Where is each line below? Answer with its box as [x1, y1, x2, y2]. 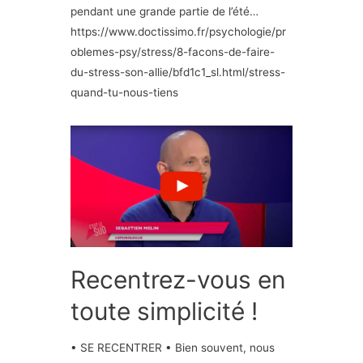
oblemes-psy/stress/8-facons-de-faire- [70, 45, 275, 58]
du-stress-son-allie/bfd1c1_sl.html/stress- [70, 65, 286, 79]
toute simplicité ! [70, 296, 258, 326]
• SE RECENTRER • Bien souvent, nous [70, 341, 275, 355]
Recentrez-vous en [70, 264, 287, 294]
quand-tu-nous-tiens [70, 85, 179, 99]
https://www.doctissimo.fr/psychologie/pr [70, 24, 287, 38]
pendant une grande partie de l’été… [70, 4, 259, 18]
